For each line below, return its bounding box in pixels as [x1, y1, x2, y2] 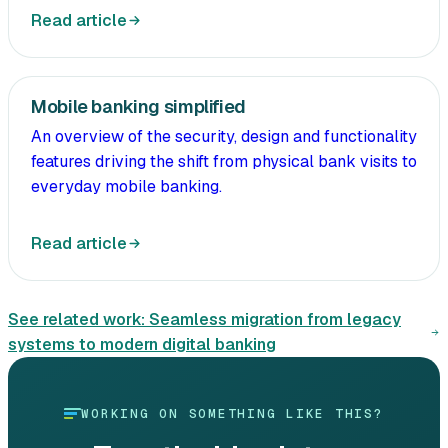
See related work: [8, 309, 149, 331]
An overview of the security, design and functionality [31, 126, 417, 148]
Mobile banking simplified [31, 95, 246, 119]
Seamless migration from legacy [149, 309, 401, 331]
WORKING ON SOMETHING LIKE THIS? [81, 404, 384, 422]
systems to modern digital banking [8, 334, 276, 356]
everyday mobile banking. [31, 176, 222, 198]
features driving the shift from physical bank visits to [31, 151, 417, 173]
